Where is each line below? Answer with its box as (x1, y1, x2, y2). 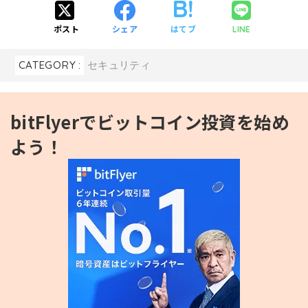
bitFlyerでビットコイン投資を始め (10, 109, 289, 134)
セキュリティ (87, 58, 151, 71)
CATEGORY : (18, 58, 81, 71)
